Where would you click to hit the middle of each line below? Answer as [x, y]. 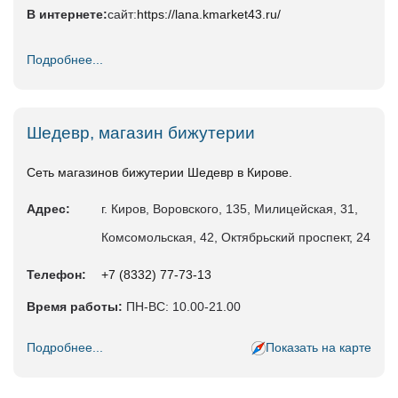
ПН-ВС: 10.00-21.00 [182, 306]
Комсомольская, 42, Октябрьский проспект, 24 [236, 237]
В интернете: [67, 14]
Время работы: [75, 306]
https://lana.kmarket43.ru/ [209, 14]
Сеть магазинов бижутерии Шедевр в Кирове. [159, 172]
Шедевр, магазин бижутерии [141, 132]
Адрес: [48, 208]
